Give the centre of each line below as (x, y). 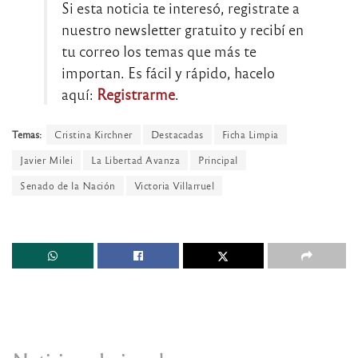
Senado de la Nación (68, 185)
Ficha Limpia (250, 134)
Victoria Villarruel (174, 185)
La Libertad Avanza (135, 159)
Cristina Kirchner (93, 134)
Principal (218, 159)
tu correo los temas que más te (159, 51)
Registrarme (136, 94)
